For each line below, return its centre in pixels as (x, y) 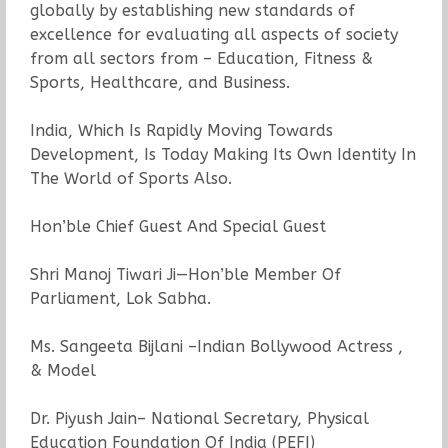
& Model (62, 370)
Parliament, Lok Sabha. (120, 298)
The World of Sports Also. (130, 178)
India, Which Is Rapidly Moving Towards (181, 130)
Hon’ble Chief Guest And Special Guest (177, 226)
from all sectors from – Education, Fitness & (201, 58)
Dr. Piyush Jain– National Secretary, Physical (199, 418)
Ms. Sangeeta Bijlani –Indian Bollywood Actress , (216, 346)
